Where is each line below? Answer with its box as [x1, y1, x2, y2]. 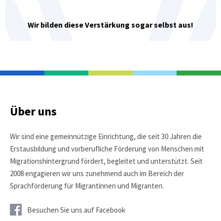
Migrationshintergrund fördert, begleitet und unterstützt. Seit [10, 156, 203, 166]
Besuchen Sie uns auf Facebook [27, 205, 125, 215]
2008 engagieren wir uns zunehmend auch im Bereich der [10, 168, 184, 178]
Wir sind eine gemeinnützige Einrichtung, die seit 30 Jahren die [10, 131, 202, 141]
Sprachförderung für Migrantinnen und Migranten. [10, 181, 164, 190]
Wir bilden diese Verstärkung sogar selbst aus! [28, 19, 193, 30]
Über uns [10, 103, 57, 119]
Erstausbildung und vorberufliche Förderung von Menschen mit [10, 144, 204, 153]
